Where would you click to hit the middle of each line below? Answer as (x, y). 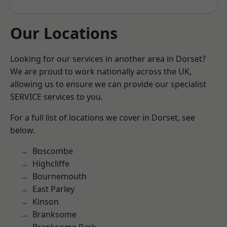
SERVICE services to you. (56, 97)
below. (23, 130)
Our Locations (64, 33)
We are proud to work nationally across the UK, (101, 71)
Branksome (54, 214)
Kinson (46, 202)
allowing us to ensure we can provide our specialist (108, 84)
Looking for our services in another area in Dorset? (108, 59)
